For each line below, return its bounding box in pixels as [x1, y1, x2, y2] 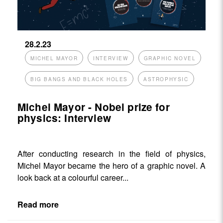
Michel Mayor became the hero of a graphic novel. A [17, 160, 206, 172]
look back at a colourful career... [17, 172, 128, 184]
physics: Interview [17, 111, 111, 125]
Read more [17, 199, 59, 211]
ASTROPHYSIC [143, 76, 189, 83]
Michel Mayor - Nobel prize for [17, 100, 170, 114]
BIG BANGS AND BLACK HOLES [30, 76, 128, 83]
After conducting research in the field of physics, [17, 148, 206, 160]
